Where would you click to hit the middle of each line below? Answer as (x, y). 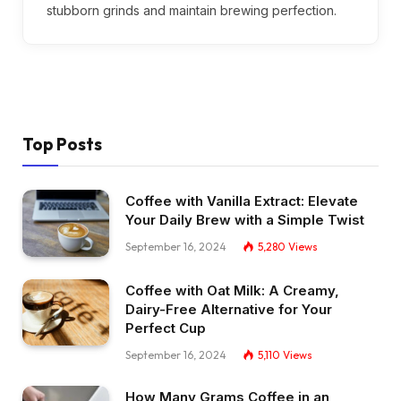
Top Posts (62, 144)
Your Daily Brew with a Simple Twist (245, 220)
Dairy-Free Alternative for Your (229, 309)
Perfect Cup (166, 328)
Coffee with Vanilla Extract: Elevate (242, 201)
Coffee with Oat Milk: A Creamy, (232, 290)
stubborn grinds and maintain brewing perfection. (192, 10)
